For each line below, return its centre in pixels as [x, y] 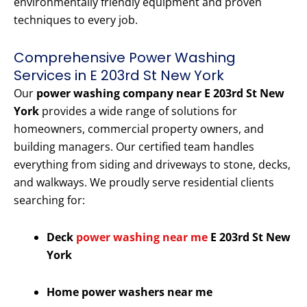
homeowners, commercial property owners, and [139, 129]
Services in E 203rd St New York [119, 76]
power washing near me [142, 237]
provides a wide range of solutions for [138, 111]
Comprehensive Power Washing [125, 58]
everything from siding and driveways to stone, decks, [152, 165]
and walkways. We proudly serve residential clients [144, 183]
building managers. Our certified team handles [134, 147]
